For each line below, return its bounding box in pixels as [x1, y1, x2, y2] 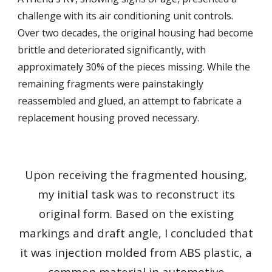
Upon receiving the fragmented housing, [25, 167, 247, 182]
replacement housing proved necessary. [18, 111, 202, 124]
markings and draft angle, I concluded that [19, 225, 253, 240]
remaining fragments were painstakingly [18, 77, 204, 90]
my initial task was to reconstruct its [37, 186, 235, 202]
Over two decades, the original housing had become [18, 26, 254, 39]
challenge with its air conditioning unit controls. [18, 9, 234, 22]
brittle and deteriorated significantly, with [18, 43, 206, 56]
